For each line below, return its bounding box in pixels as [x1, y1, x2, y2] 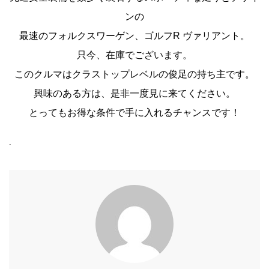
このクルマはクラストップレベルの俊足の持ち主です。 [14, 68, 255, 79]
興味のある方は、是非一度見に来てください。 [34, 88, 235, 98]
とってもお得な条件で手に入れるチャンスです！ [29, 107, 240, 118]
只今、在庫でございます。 [77, 49, 192, 60]
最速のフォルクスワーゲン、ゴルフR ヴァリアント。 [19, 30, 250, 41]
